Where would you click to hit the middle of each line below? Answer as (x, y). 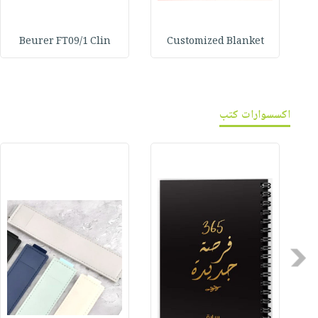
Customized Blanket (215, 42)
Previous (285, 258)
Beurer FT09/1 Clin (65, 42)
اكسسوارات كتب (255, 116)
